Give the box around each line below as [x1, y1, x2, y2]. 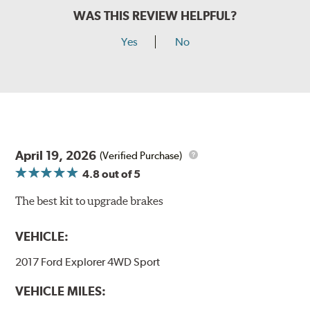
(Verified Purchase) [100, 149, 183, 162]
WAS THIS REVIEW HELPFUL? [73, 8, 237, 24]
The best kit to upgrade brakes [15, 194, 164, 208]
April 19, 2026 [15, 148, 97, 163]
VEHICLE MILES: [15, 284, 107, 299]
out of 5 [100, 167, 141, 181]
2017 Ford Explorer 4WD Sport [15, 255, 161, 269]
